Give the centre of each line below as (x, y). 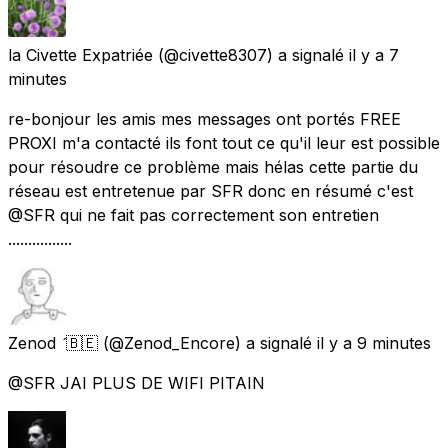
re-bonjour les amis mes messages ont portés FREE (204, 118)
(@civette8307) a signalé (251, 54)
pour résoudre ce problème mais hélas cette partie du (213, 166)
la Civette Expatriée (80, 54)
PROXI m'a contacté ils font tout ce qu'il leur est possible (224, 142)
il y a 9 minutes (374, 342)
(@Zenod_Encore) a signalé (207, 342)
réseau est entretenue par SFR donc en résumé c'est (210, 190)
